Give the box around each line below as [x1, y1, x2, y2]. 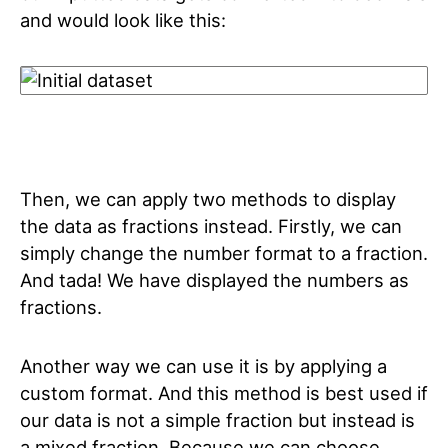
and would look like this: [20, 9, 226, 31]
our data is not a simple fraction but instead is [20, 409, 415, 431]
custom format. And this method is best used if [20, 382, 428, 404]
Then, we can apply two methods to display [20, 188, 396, 210]
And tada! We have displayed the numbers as [20, 269, 409, 291]
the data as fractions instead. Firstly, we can [20, 215, 402, 237]
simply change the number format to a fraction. [20, 242, 428, 264]
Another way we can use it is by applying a [20, 355, 387, 377]
